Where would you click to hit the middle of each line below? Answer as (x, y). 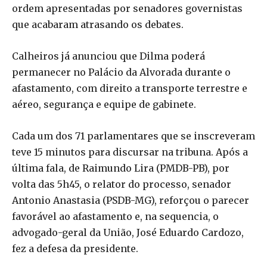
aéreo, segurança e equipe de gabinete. (104, 104)
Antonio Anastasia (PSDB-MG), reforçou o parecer (131, 200)
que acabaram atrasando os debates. (98, 24)
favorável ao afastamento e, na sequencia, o (115, 216)
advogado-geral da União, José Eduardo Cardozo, (128, 232)
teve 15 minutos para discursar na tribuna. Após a (130, 152)
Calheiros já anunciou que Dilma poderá (108, 56)
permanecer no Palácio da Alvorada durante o (121, 72)
